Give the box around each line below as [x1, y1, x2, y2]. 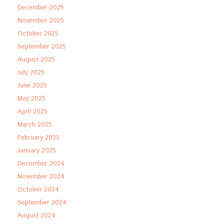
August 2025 [17, 55, 55, 64]
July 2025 [17, 68, 44, 77]
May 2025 [17, 94, 45, 103]
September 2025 [17, 42, 66, 51]
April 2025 [17, 107, 47, 116]
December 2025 [17, 3, 64, 12]
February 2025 [17, 133, 59, 142]
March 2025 [17, 120, 52, 129]
